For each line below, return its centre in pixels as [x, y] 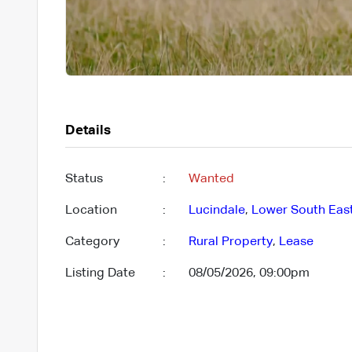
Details [88, 130]
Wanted [211, 179]
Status [84, 179]
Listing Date [100, 273]
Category [92, 242]
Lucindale [216, 210]
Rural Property [230, 242]
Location [91, 210]
